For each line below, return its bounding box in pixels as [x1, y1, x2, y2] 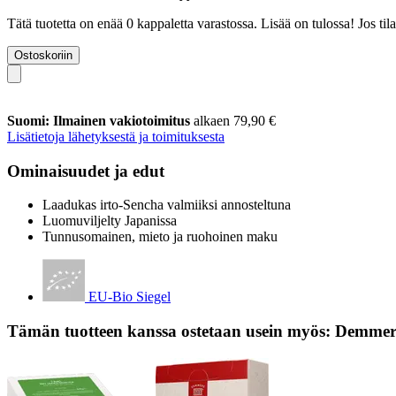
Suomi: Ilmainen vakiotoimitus [7, 112, 194, 128]
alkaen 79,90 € [194, 112, 276, 128]
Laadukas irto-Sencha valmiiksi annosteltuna [42, 197, 291, 213]
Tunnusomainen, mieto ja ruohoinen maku [42, 229, 278, 245]
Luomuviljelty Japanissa [42, 213, 177, 229]
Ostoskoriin [14, 48, 72, 62]
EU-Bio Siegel [88, 289, 171, 305]
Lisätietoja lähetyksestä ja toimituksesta [7, 128, 225, 144]
